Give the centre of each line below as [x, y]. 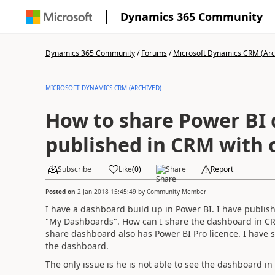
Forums [154, 53]
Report [222, 169]
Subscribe [74, 169]
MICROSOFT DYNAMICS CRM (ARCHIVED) [103, 88]
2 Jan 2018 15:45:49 [107, 191]
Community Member [176, 191]
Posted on [61, 191]
